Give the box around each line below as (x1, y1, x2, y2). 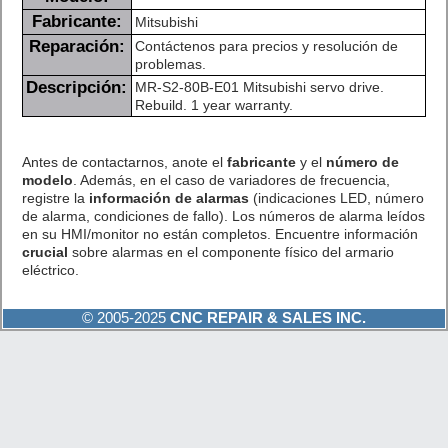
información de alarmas (88, 189, 249, 206)
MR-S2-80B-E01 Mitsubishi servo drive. (134, 78, 384, 95)
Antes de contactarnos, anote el (21, 153, 227, 170)
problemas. (134, 55, 206, 72)
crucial (21, 243, 68, 260)
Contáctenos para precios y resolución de (134, 37, 398, 54)
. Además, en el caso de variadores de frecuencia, (72, 171, 390, 188)
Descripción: (26, 77, 128, 97)
